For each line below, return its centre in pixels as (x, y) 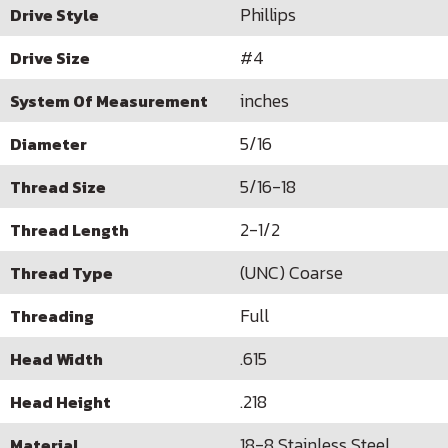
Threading (52, 315)
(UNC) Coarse (291, 272)
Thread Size (58, 186)
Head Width (56, 358)
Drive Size (50, 57)
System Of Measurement (109, 100)
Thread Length (69, 229)
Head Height (60, 401)
